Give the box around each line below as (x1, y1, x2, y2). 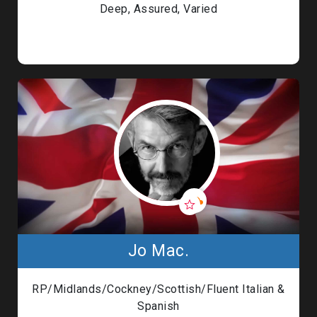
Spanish (137, 299, 180, 313)
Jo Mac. (127, 241, 190, 260)
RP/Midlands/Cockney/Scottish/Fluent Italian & (32, 282, 285, 296)
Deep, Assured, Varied (99, 2, 218, 16)
